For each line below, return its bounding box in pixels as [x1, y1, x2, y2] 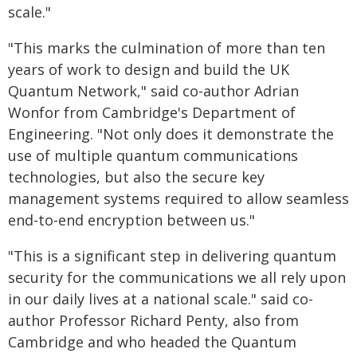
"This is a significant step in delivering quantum [8, 245, 336, 265]
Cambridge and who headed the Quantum [8, 331, 296, 351]
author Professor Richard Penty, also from [8, 310, 299, 330]
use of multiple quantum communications [8, 145, 298, 165]
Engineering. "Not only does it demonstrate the [8, 124, 334, 143]
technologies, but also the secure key [8, 167, 265, 186]
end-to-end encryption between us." [8, 210, 255, 229]
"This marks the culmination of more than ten [8, 37, 325, 57]
